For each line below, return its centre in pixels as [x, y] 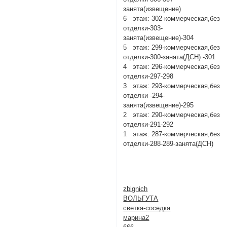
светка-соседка [147, 208]
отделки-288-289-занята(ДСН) [168, 144]
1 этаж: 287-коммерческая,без [172, 134]
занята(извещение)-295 [159, 105]
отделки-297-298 [148, 77]
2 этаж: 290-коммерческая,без [172, 115]
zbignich [136, 189]
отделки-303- [143, 28]
